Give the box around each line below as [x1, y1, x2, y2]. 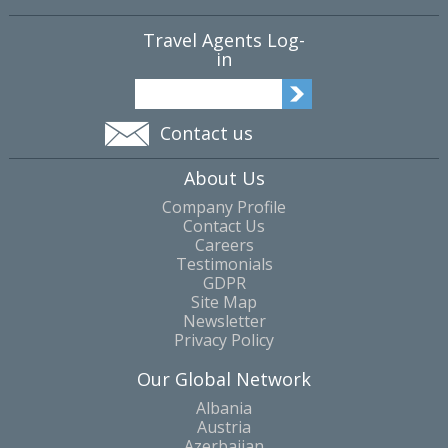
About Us [183, 166, 265, 191]
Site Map [191, 291, 257, 314]
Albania [196, 397, 252, 420]
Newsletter [182, 310, 266, 333]
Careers [194, 234, 254, 257]
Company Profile [162, 196, 286, 219]
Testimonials [175, 253, 273, 276]
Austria [197, 416, 251, 439]
